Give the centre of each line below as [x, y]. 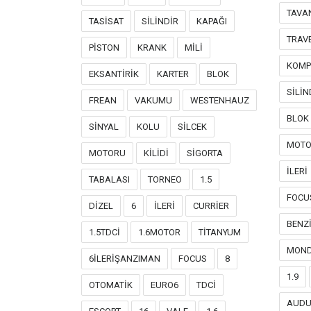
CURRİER [211, 206]
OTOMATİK [111, 285]
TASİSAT [106, 21]
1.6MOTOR [159, 232]
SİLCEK [192, 127]
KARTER [173, 74]
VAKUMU [153, 100]
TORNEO [165, 179]
